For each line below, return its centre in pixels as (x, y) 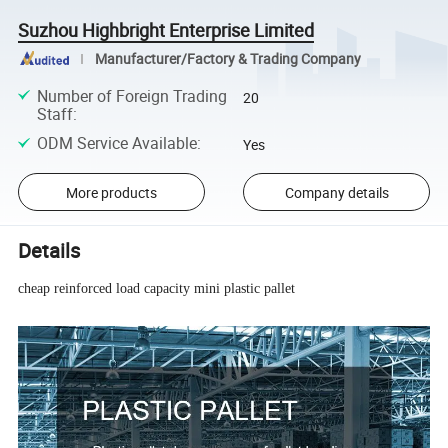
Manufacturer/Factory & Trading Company (227, 58)
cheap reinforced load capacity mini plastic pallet (157, 288)
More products (111, 192)
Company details (336, 192)
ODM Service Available (116, 142)
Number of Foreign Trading (131, 95)
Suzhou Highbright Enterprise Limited (166, 29)
